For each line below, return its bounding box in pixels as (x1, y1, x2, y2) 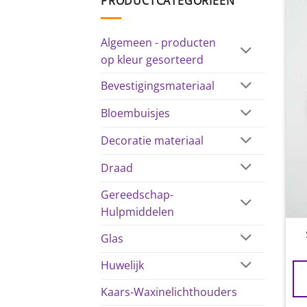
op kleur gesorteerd (101, 51, 204, 67)
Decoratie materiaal (101, 133, 204, 149)
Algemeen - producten (101, 34, 216, 50)
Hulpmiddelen (101, 204, 174, 219)
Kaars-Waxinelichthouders (101, 284, 237, 300)
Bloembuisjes (101, 106, 170, 121)
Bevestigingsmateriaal (101, 78, 214, 94)
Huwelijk (101, 258, 144, 273)
